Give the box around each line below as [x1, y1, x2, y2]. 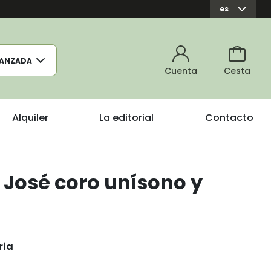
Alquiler [11, 111, 48, 125]
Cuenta [165, 65, 197, 77]
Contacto [205, 111, 253, 125]
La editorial [99, 111, 154, 125]
